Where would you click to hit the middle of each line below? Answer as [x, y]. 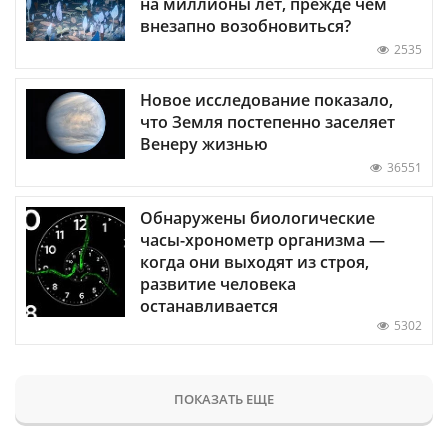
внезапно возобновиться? [245, 25]
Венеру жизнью [204, 143]
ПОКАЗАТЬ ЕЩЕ [224, 398]
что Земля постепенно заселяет [267, 121]
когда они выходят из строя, [254, 261]
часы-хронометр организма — [262, 239]
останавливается [209, 305]
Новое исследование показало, [266, 99]
